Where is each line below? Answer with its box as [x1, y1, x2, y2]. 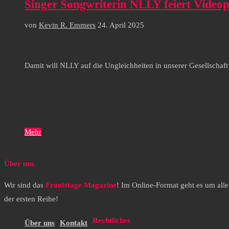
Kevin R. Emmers [39, 20, 96, 29]
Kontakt [60, 219, 87, 227]
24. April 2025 [98, 20, 144, 29]
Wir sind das [4, 181, 45, 190]
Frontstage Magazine [45, 181, 117, 190]
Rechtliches [93, 216, 130, 224]
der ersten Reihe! [4, 195, 58, 203]
